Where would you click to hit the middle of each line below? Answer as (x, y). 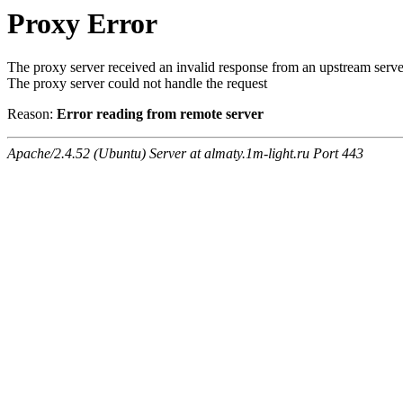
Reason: (32, 114)
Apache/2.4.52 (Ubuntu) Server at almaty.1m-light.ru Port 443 (185, 154)
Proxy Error (82, 23)
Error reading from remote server (160, 114)
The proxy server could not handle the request (137, 84)
